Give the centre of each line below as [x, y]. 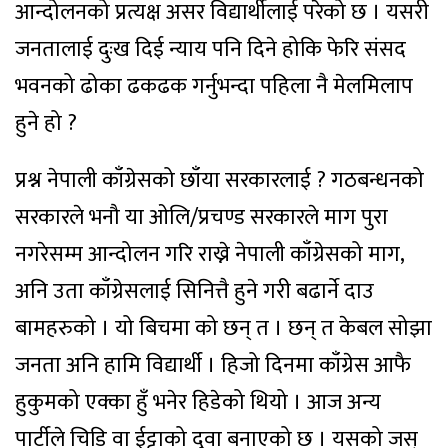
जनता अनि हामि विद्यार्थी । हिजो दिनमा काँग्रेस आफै [213, 365]
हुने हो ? [46, 123]
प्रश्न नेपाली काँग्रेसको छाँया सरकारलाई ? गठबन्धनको [219, 180]
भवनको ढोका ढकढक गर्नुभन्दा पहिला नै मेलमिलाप [214, 86]
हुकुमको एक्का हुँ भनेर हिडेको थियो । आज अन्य [198, 402]
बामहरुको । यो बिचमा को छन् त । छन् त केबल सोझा [223, 328]
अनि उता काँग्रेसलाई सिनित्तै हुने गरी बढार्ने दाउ [194, 291]
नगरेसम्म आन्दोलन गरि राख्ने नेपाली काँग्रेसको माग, [209, 254]
